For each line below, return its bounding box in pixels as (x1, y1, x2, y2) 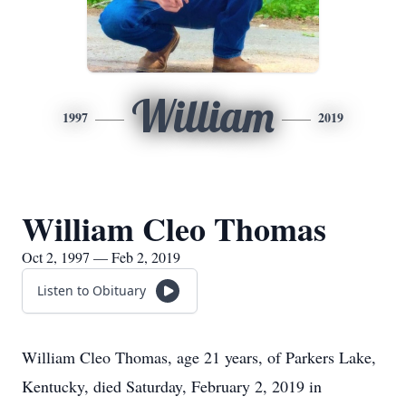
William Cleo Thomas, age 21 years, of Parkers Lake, (22, 346, 376, 368)
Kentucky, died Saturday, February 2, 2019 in (22, 375, 322, 397)
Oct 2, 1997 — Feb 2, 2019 (22, 247, 180, 266)
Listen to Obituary (37, 282, 146, 299)
